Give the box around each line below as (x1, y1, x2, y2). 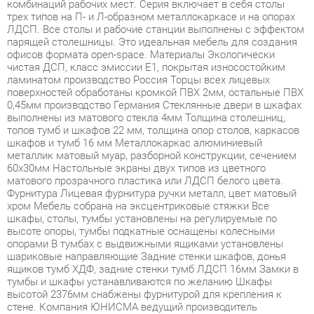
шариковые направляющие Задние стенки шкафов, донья (6, 202, 275, 215)
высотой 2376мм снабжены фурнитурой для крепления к (6, 238, 271, 251)
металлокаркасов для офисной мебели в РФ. (6, 263, 214, 275)
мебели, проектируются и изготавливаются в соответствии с (6, 287, 287, 300)
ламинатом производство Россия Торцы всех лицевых (6, 32, 259, 46)
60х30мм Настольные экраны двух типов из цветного (6, 117, 255, 130)
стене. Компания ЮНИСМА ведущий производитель (6, 250, 247, 264)
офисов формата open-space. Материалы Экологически (6, 8, 264, 21)
